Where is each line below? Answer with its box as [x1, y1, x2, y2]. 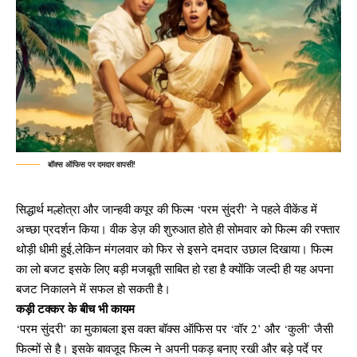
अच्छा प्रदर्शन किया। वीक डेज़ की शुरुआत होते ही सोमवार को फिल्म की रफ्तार [16, 221, 340, 237]
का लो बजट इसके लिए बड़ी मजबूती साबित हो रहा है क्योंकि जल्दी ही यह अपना [16, 261, 333, 277]
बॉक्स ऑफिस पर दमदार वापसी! [48, 159, 135, 170]
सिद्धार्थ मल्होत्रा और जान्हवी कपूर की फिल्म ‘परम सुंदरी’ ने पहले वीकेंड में [16, 201, 317, 218]
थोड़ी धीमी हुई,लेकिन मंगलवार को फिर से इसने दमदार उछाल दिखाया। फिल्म [16, 241, 333, 257]
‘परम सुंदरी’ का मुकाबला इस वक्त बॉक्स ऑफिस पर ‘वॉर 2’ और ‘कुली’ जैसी [16, 320, 333, 337]
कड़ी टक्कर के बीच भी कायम [16, 300, 135, 318]
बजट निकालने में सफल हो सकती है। [16, 280, 171, 297]
